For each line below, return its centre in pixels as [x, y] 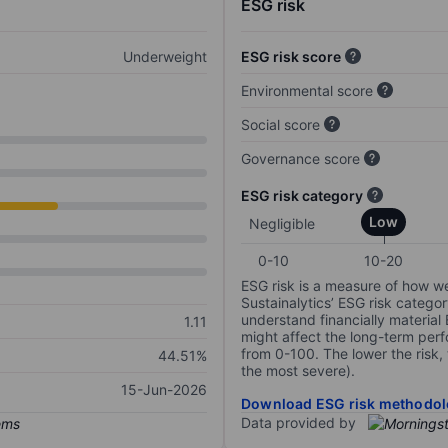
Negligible [282, 224]
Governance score [300, 159]
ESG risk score [291, 57]
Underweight [165, 57]
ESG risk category [302, 196]
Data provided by [298, 423]
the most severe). [298, 371]
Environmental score [307, 91]
